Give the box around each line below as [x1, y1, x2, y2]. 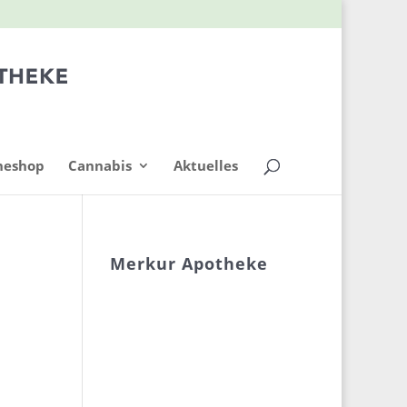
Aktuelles [174, 156, 238, 174]
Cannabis [68, 156, 132, 174]
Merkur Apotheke [109, 253, 268, 274]
